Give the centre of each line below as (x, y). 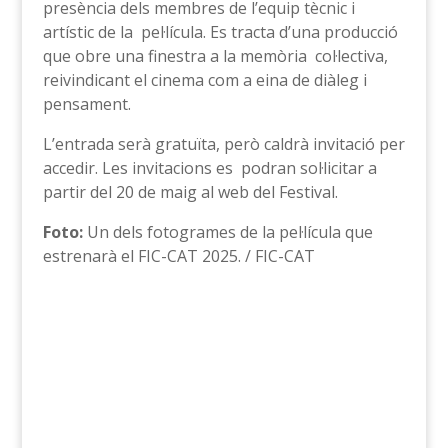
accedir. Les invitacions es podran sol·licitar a (209, 168)
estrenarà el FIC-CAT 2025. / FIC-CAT (178, 256)
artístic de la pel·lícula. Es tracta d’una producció (220, 32)
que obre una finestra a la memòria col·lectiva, (215, 56)
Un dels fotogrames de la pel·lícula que (227, 232)
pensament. (86, 104)
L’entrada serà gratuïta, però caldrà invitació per (223, 144)
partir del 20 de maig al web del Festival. (190, 192)
